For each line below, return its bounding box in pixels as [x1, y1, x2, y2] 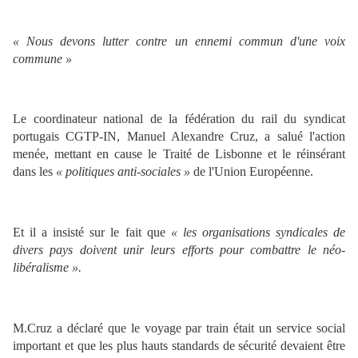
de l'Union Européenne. [193, 165, 313, 179]
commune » [13, 51, 72, 66]
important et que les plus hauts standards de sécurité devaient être [13, 339, 345, 353]
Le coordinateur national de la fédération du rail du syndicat [13, 112, 345, 126]
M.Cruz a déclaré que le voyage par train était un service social [13, 321, 345, 336]
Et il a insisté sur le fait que [13, 225, 165, 240]
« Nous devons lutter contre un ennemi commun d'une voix [13, 34, 345, 48]
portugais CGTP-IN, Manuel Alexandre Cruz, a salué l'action [13, 129, 345, 144]
